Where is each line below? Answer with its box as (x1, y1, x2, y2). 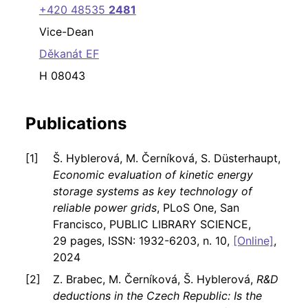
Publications (25, 113, 126, 134)
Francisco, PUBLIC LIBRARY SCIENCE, (52, 217, 251, 232)
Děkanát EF (38, 47, 99, 61)
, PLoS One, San (156, 201, 239, 215)
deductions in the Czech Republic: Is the (52, 289, 262, 303)
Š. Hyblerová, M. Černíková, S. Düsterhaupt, (52, 151, 280, 166)
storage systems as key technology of (52, 184, 252, 199)
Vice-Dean (38, 25, 93, 39)
